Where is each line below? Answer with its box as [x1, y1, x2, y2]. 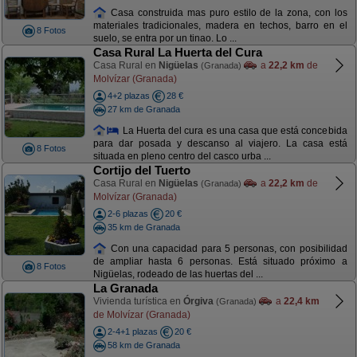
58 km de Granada [107, 339, 180, 350]
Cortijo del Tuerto [92, 163, 190, 177]
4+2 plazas [107, 91, 150, 100]
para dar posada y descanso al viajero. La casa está [92, 138, 347, 150]
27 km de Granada [107, 104, 180, 114]
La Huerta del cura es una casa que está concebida [120, 124, 347, 136]
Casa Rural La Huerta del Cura [92, 45, 262, 59]
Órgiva [182, 296, 214, 307]
